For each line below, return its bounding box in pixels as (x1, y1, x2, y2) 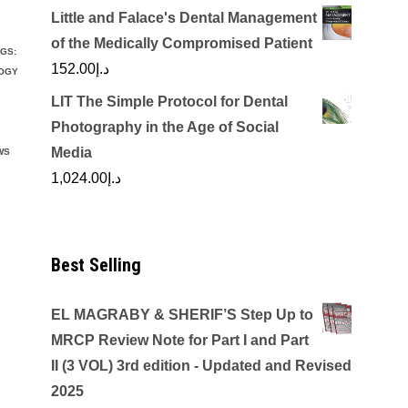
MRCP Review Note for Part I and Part (51, 332, 309, 348)
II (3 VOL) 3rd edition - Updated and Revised (51, 358, 352, 373)
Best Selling (51, 254, 141, 276)
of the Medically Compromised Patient (51, 36, 312, 51)
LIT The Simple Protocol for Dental (51, 94, 288, 109)
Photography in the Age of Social (51, 119, 279, 135)
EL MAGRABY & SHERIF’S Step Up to (51, 307, 313, 322)
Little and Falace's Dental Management (51, 10, 317, 25)
